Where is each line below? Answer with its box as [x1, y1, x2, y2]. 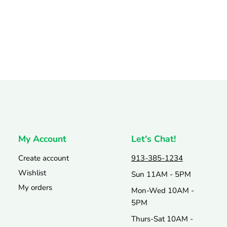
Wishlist [18, 167, 47, 178]
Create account [18, 153, 69, 163]
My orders [18, 182, 53, 193]
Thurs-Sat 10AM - [131, 213, 193, 224]
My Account [18, 132, 67, 145]
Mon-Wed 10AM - [131, 185, 194, 196]
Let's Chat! [131, 132, 176, 145]
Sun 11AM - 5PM [131, 169, 191, 179]
